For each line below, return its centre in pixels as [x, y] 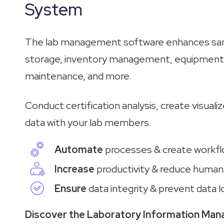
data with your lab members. [88, 122]
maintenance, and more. [78, 76]
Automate [79, 149]
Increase [75, 169]
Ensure [72, 188]
